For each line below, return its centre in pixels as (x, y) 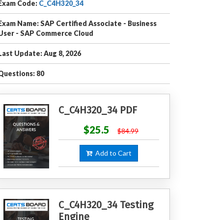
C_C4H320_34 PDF (97, 110)
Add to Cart (112, 153)
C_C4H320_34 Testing (106, 205)
